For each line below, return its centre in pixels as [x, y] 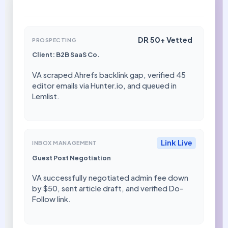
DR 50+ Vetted [165, 40]
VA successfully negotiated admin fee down [110, 177]
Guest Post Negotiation [72, 158]
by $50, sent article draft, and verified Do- [108, 188]
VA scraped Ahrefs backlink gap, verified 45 [109, 75]
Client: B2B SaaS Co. [66, 55]
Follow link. [52, 199]
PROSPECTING [54, 40]
